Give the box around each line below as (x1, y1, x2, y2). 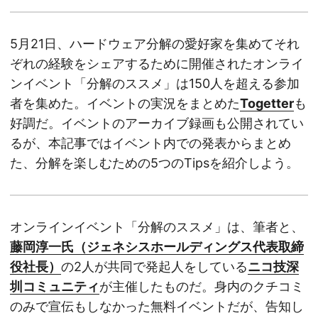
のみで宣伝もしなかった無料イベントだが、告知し (10, 299, 304, 314)
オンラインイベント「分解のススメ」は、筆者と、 (10, 219, 304, 235)
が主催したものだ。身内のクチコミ (99, 279, 304, 295)
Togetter (240, 96, 294, 111)
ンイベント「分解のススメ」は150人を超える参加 (10, 76, 300, 92)
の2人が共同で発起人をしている (61, 259, 248, 275)
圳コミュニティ (10, 279, 99, 295)
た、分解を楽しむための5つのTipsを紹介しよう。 (10, 155, 299, 171)
